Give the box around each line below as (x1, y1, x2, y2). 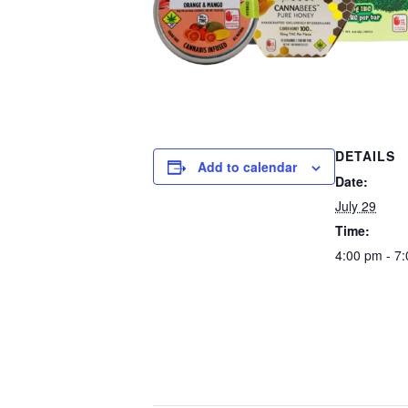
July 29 (335, 197, 376, 215)
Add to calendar (198, 158, 297, 176)
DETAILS (335, 147, 395, 165)
